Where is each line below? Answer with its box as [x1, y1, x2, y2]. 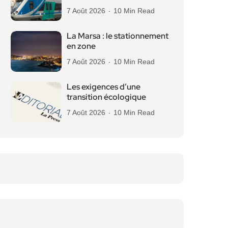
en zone [67, 41, 96, 51]
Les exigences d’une [67, 81, 140, 92]
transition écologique [67, 92, 146, 102]
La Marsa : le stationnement [67, 31, 168, 41]
